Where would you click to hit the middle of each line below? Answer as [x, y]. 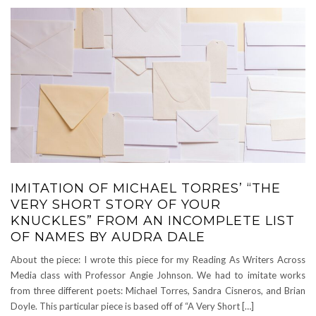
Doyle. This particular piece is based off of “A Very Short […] [132, 306]
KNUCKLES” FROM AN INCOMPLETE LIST [153, 221]
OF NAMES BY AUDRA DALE [108, 237]
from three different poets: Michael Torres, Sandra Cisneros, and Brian [158, 291]
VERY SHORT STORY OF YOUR [116, 205]
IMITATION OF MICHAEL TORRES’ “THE [146, 188]
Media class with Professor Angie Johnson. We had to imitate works [158, 275]
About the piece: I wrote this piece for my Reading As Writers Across [158, 260]
